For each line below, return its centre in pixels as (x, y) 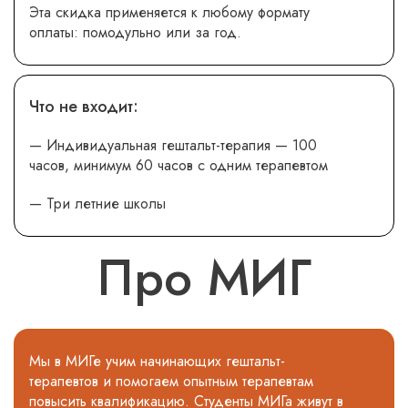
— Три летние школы (97, 203)
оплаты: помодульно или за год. (135, 32)
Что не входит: (84, 106)
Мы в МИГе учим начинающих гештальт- (157, 361)
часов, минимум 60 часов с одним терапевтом (178, 165)
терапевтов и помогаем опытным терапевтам (171, 381)
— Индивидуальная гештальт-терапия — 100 (173, 145)
